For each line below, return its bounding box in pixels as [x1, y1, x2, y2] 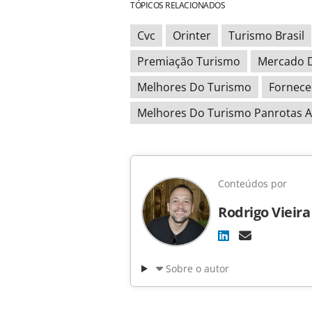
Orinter [173, 28, 211, 44]
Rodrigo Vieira [218, 203, 310, 222]
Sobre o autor [165, 262, 229, 276]
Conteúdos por [218, 177, 287, 191]
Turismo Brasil [228, 28, 304, 44]
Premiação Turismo [137, 54, 240, 70]
